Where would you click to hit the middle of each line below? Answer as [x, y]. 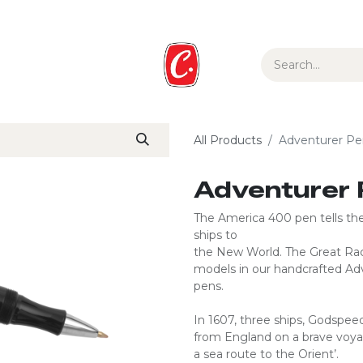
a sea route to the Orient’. [266, 354]
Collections [247, 64]
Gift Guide [165, 64]
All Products [228, 140]
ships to [216, 235]
